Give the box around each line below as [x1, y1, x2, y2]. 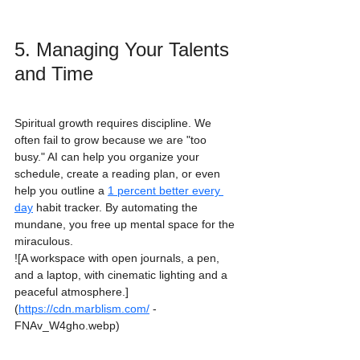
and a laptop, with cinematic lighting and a [14, 268, 231, 282]
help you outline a [14, 184, 108, 198]
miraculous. [14, 235, 73, 248]
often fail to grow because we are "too [14, 133, 210, 147]
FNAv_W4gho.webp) [14, 319, 120, 333]
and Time [14, 62, 93, 84]
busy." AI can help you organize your [14, 150, 202, 164]
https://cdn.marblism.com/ [18, 302, 149, 316]
